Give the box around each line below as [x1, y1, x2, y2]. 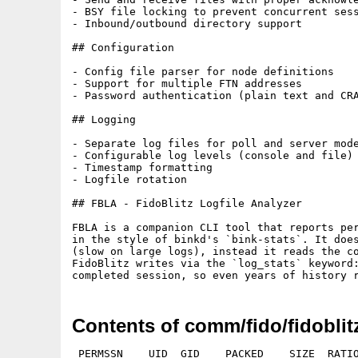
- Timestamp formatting [72, 161, 213, 173]
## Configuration [72, 42, 174, 54]
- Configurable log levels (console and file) [72, 149, 353, 161]
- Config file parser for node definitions [72, 66, 334, 78]
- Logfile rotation [72, 173, 187, 185]
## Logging [72, 113, 136, 125]
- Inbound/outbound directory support [72, 18, 302, 30]
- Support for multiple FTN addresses [72, 78, 302, 89]
